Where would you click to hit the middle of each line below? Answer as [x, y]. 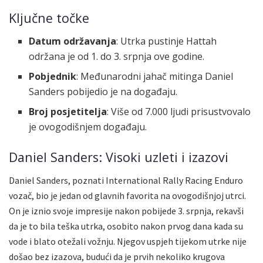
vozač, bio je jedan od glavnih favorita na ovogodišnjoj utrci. [127, 195]
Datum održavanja [73, 41]
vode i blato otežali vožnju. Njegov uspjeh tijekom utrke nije [128, 241]
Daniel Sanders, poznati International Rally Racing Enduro [126, 180]
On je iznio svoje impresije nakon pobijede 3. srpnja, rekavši [126, 210]
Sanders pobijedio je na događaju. [103, 91]
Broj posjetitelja [68, 111]
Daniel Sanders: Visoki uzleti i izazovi [119, 157]
